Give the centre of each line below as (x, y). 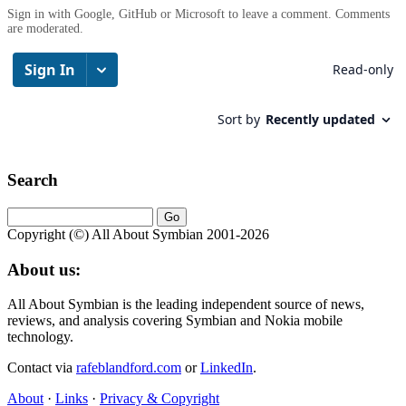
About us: (44, 269)
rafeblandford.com (129, 368)
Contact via (42, 368)
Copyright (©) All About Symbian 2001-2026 (138, 234)
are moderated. (45, 29)
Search (33, 180)
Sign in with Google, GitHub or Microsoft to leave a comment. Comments (198, 14)
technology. (40, 337)
